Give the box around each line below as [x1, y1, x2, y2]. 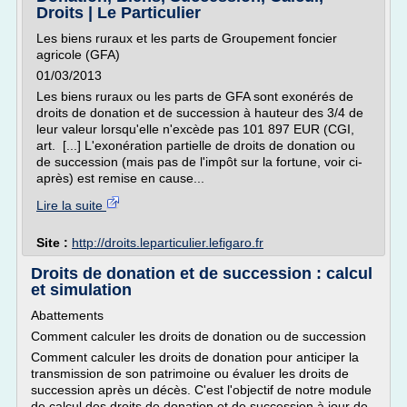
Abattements [31, 308, 104, 323]
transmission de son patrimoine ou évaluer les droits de [31, 366, 349, 381]
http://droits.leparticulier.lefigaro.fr [72, 235, 263, 250]
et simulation [31, 281, 132, 299]
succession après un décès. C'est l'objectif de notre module [31, 382, 372, 397]
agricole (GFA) [36, 47, 120, 62]
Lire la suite [36, 198, 106, 213]
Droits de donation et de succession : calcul [31, 264, 372, 283]
